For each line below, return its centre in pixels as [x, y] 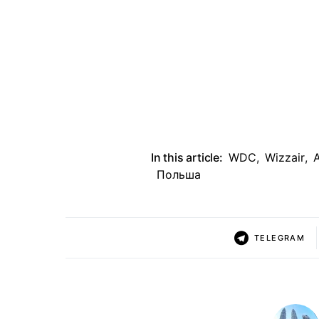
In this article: [187, 157]
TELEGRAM [280, 237]
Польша [179, 174]
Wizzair [284, 157]
